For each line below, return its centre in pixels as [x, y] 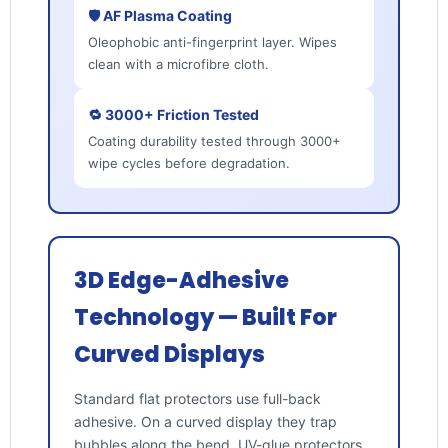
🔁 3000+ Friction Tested [173, 115]
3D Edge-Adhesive [181, 281]
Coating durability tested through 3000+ [214, 141]
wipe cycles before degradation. [188, 163]
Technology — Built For [205, 318]
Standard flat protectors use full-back [197, 399]
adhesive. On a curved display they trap [205, 422]
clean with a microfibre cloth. [178, 64]
